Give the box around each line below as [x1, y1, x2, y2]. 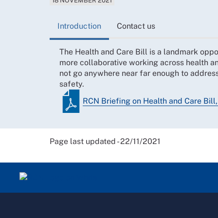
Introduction [57, 21, 101, 31]
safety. [59, 79, 84, 89]
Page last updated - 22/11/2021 [50, 136, 161, 146]
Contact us [117, 21, 155, 31]
